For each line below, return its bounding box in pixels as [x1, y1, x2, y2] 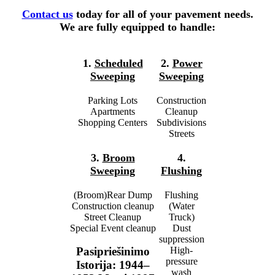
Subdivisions [157, 117, 206, 128]
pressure [165, 255, 198, 266]
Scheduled [94, 56, 143, 69]
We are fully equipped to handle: [60, 20, 215, 33]
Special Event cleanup [69, 222, 156, 233]
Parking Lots [88, 95, 137, 106]
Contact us [21, 7, 73, 20]
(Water [168, 200, 195, 211]
